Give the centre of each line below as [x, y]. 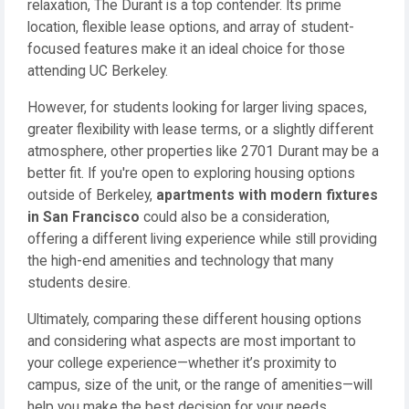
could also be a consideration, [235, 217]
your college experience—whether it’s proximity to [182, 363]
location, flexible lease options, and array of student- [191, 27]
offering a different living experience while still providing [202, 239]
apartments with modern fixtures [267, 195]
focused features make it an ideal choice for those [186, 49]
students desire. [79, 283]
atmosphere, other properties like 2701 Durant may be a [203, 152]
